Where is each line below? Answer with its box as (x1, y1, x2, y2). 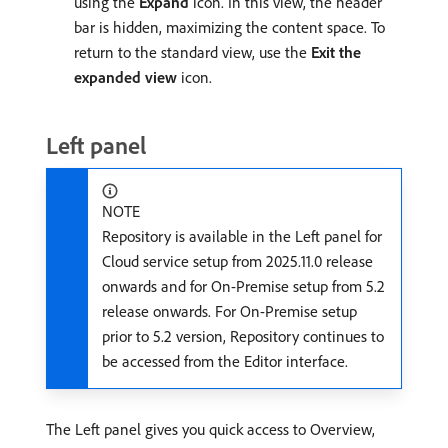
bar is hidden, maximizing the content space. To (74, 16, 385, 37)
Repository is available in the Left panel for (102, 225, 382, 246)
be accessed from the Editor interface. (102, 350, 348, 371)
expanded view (74, 66, 177, 87)
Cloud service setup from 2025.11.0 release (102, 250, 373, 271)
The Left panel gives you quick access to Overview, (46, 418, 375, 439)
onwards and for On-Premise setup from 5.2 (102, 275, 385, 296)
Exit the (311, 41, 361, 62)
